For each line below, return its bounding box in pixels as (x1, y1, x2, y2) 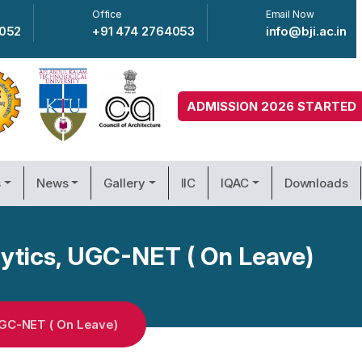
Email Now (265, 8, 314, 20)
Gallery (103, 175, 145, 191)
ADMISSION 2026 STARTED (187, 99, 356, 115)
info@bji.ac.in (265, 23, 347, 39)
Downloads (284, 175, 348, 191)
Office (91, 8, 123, 20)
